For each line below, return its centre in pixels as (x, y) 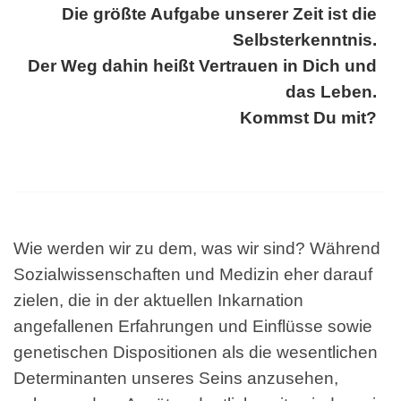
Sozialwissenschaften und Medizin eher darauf (193, 274)
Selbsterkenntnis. (305, 40)
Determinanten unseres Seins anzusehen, (176, 378)
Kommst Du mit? (308, 118)
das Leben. (331, 92)
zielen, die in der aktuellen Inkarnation (158, 300)
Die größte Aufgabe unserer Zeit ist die (219, 14)
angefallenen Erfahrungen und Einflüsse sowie (193, 326)
